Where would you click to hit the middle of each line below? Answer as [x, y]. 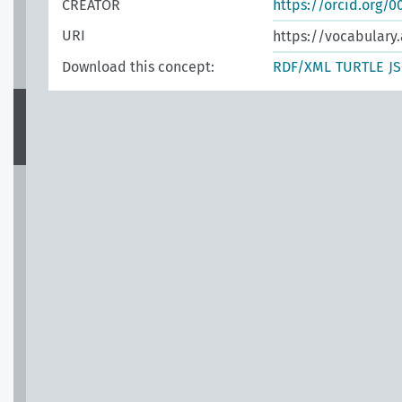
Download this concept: [138, 67]
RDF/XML [302, 67]
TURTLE [360, 67]
